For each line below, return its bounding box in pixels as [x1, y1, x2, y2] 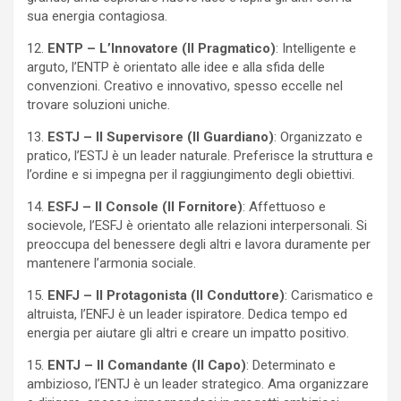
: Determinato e [246, 357, 336, 374]
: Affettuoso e [243, 199, 326, 216]
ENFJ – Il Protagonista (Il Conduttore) [47, 287, 285, 304]
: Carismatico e [285, 287, 373, 304]
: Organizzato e [274, 129, 363, 146]
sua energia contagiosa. [27, 8, 167, 25]
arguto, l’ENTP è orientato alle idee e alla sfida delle [27, 59, 325, 76]
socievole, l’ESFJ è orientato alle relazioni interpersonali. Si [27, 218, 367, 235]
